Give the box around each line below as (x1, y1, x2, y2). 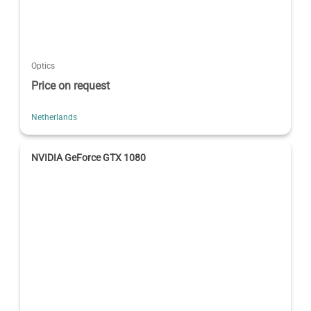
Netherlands (31, 112, 78, 122)
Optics (31, 60, 56, 71)
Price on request (31, 78, 110, 92)
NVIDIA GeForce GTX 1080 (31, 151, 146, 163)
